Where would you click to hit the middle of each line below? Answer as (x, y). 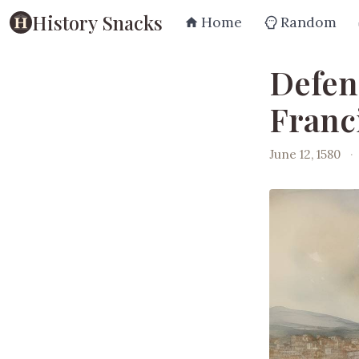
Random (309, 22)
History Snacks (97, 22)
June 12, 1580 (305, 154)
